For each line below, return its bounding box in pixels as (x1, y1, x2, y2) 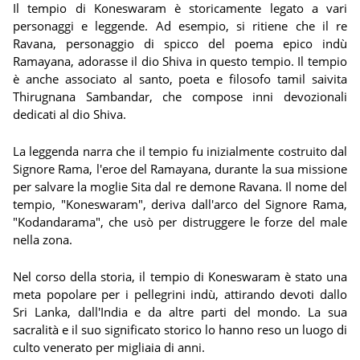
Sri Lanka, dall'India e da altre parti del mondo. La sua (13, 304, 347, 320)
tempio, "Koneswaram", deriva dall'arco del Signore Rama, (13, 196, 347, 212)
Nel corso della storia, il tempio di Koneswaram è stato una (13, 268, 347, 284)
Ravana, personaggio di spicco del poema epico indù (13, 35, 347, 51)
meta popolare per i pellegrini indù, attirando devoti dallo (13, 286, 347, 302)
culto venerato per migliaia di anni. (13, 339, 205, 355)
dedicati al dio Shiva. (13, 106, 126, 122)
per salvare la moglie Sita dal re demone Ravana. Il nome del (13, 178, 347, 194)
